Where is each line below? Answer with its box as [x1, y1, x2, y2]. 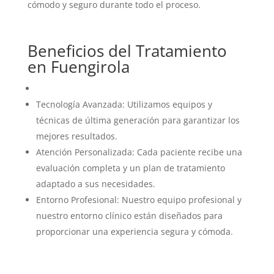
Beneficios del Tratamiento [27, 39, 227, 62]
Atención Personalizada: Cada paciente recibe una [35, 146, 242, 158]
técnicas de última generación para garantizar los [35, 114, 240, 126]
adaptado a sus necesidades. [35, 177, 155, 190]
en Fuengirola [27, 55, 130, 78]
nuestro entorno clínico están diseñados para [35, 209, 223, 221]
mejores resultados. [35, 130, 117, 142]
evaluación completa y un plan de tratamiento [35, 161, 225, 174]
